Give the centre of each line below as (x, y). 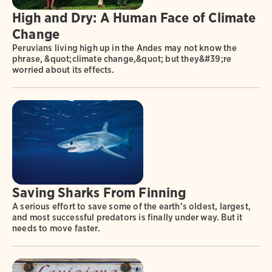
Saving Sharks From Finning (99, 193)
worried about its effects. (63, 70)
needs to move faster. (56, 229)
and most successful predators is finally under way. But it (127, 218)
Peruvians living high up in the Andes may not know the (124, 48)
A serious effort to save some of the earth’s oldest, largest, (131, 207)
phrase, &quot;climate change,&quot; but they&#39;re (122, 59)
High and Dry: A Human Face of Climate (134, 18)
